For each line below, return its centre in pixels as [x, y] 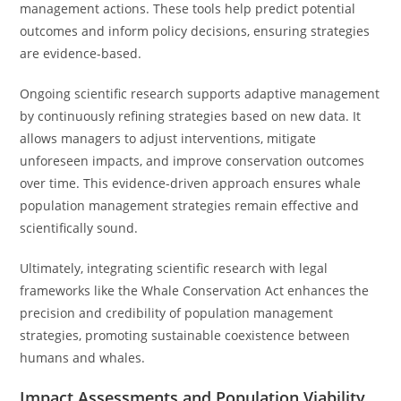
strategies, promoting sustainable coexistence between [185, 335]
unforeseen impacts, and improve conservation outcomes [192, 161]
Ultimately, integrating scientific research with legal [174, 268]
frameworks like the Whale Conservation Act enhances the [195, 290]
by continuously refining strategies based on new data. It [191, 116]
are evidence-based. [81, 53]
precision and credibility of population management [177, 313]
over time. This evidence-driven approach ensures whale [191, 183]
